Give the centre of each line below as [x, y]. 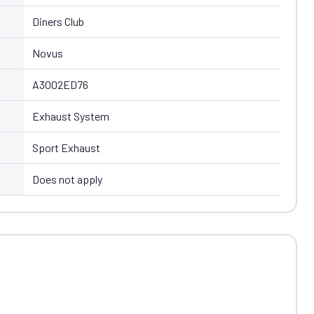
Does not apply [67, 179]
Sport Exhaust [66, 147]
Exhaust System [70, 116]
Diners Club [58, 21]
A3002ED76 [60, 84]
